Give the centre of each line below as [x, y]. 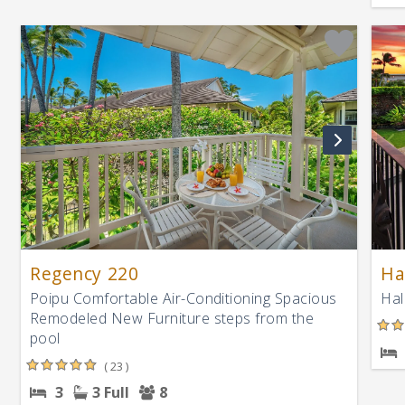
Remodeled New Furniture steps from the [172, 319]
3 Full [111, 393]
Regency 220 [85, 274]
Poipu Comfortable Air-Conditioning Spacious [184, 299]
